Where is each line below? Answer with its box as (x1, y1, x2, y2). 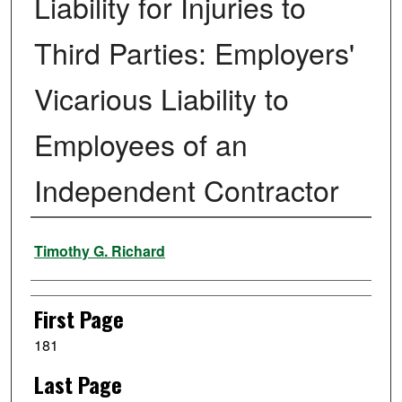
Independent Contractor (33, 169, 339, 211)
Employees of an (33, 123, 248, 165)
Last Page (33, 367, 122, 400)
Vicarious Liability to (33, 77, 289, 119)
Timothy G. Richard (33, 240, 165, 262)
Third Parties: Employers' (33, 31, 354, 74)
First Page (33, 302, 124, 336)
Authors (30, 225, 91, 258)
